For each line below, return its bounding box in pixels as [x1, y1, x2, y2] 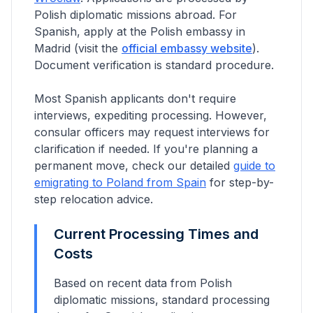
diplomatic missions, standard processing [54, 293, 270, 307]
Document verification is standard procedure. [34, 58, 274, 72]
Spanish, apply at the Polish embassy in [34, 24, 245, 38]
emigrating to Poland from [34, 175, 176, 189]
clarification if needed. [34, 142, 150, 156]
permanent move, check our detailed [34, 159, 233, 173]
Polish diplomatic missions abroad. [34, 8, 219, 22]
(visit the [74, 41, 118, 55]
